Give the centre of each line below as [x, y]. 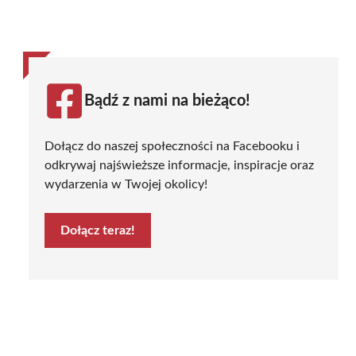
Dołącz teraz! [98, 230]
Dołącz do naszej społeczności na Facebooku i [172, 146]
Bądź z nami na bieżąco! [167, 101]
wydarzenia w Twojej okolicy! [126, 184]
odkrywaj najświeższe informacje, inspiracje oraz [179, 165]
